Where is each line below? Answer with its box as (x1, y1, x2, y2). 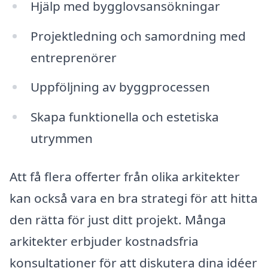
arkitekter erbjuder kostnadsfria (10, 233, 199, 249)
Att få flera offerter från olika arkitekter (10, 168, 240, 185)
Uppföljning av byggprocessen (30, 78, 210, 96)
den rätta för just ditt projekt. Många (10, 211, 226, 228)
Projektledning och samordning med (30, 27, 246, 44)
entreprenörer (30, 48, 117, 66)
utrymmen (30, 130, 93, 147)
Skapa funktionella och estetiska (30, 108, 219, 126)
